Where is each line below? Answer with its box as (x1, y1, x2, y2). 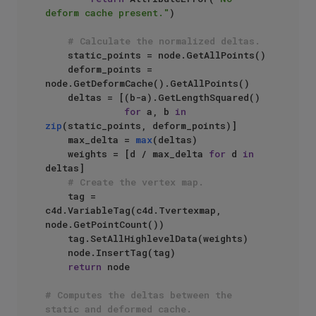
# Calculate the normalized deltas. (68, 35, 260, 47)
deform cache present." (45, 6, 169, 19)
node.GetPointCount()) (45, 218, 164, 231)
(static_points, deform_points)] (62, 119, 237, 132)
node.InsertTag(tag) (45, 246, 68, 259)
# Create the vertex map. (68, 176, 204, 188)
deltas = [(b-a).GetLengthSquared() (45, 91, 68, 104)
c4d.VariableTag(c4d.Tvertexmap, (45, 204, 221, 217)
